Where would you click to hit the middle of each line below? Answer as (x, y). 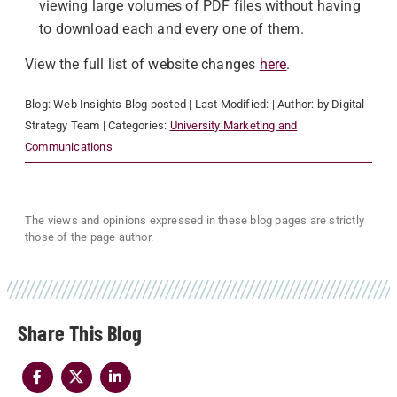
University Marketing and (234, 125)
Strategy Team (62, 125)
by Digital (341, 104)
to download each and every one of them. (171, 29)
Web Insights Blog (101, 104)
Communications (69, 147)
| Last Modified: (230, 104)
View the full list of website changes (142, 64)
